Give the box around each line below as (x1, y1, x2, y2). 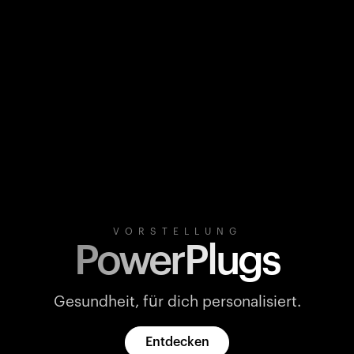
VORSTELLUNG (112, 227, 242, 236)
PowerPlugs (74, 241, 280, 282)
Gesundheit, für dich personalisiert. (53, 295, 301, 310)
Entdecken (145, 336, 209, 348)
